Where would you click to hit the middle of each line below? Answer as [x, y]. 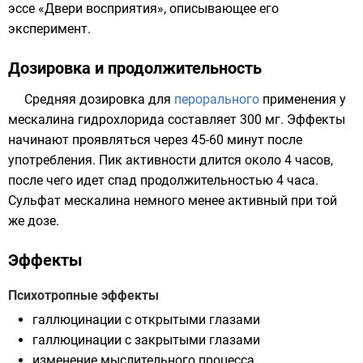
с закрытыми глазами [191, 340]
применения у [303, 99]
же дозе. [34, 221]
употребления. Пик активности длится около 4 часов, [171, 160]
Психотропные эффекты [83, 295]
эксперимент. [49, 29]
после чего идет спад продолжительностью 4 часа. [163, 180]
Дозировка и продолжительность [135, 68]
